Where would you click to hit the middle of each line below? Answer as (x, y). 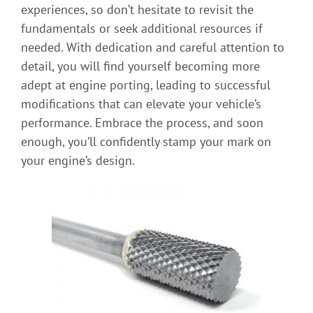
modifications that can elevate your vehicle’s (141, 104)
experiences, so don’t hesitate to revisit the (137, 10)
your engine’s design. (78, 161)
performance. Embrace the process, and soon (142, 123)
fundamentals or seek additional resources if (142, 29)
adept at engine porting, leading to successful (146, 85)
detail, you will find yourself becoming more (140, 66)
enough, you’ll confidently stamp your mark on (146, 142)
